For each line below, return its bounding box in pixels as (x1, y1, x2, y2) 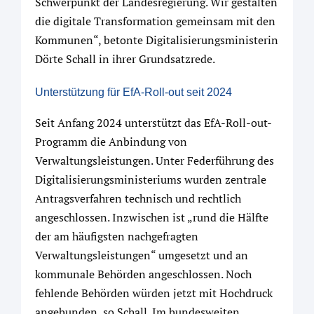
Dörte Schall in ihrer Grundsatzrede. (35, 50, 215, 67)
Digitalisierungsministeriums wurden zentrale (35, 171, 266, 187)
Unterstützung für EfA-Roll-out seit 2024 (35, 86, 232, 98)
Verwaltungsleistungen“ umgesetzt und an (35, 247, 248, 263)
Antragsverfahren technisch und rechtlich (35, 190, 241, 206)
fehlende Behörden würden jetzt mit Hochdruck (35, 285, 273, 301)
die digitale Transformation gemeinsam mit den (35, 13, 275, 29)
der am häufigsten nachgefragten (35, 228, 198, 244)
